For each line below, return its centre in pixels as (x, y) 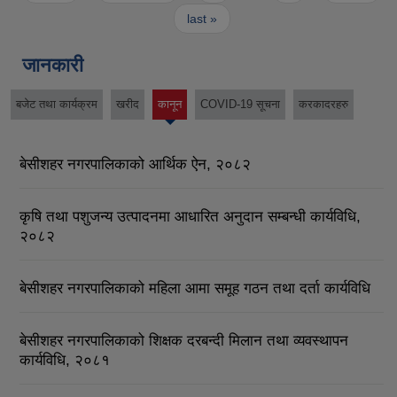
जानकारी (53, 66)
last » (202, 18)
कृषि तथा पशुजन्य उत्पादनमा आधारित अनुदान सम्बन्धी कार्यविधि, (190, 216)
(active (170, 113)
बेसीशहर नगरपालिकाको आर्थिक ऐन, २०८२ (135, 164)
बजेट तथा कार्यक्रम (57, 105)
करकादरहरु (323, 105)
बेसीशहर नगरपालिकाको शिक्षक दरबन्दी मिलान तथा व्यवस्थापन (184, 340)
